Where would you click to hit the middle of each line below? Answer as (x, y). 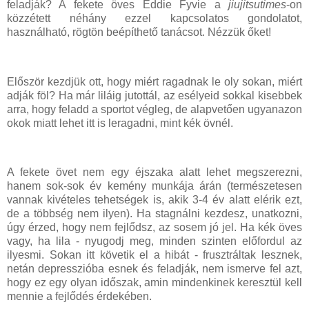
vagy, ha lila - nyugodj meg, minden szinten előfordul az (154, 241)
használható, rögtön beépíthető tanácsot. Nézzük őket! (139, 32)
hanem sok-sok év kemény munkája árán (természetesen (154, 186)
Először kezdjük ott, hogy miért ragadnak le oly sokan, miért (154, 81)
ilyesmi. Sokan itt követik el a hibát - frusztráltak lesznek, (154, 255)
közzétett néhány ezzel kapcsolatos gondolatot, (154, 18)
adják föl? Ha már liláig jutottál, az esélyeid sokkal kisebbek (154, 95)
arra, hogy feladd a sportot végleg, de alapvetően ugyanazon (154, 109)
